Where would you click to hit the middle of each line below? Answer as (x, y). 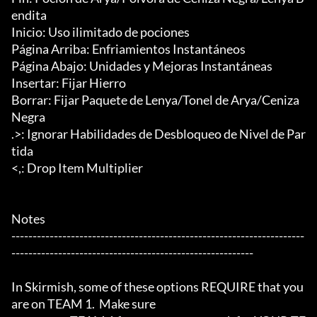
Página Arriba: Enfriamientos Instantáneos (128, 49)
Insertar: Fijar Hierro (69, 83)
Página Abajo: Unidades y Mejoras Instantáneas (142, 66)
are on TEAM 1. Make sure (83, 304)
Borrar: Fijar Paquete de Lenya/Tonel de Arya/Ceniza (155, 100)
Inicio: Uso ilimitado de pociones (100, 32)
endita (29, 15)
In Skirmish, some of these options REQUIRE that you (157, 287)
